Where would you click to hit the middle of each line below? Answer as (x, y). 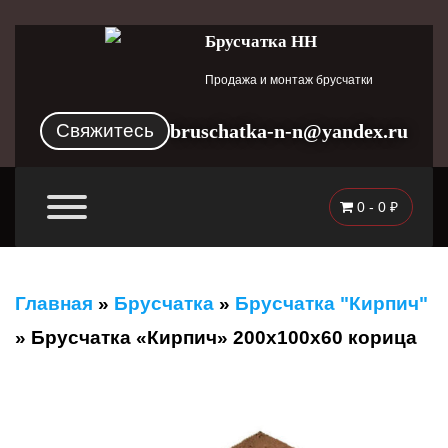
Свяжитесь (105, 130)
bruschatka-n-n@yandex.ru (289, 131)
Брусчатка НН (261, 41)
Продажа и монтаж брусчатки (289, 80)
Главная (54, 303)
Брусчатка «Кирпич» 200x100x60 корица (224, 337)
